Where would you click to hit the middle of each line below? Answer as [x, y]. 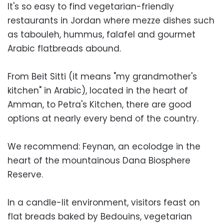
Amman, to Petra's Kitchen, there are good [99, 104]
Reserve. [25, 174]
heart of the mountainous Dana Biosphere [99, 160]
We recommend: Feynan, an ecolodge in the [104, 146]
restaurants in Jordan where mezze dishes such [111, 20]
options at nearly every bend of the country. [103, 118]
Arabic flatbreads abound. [64, 48]
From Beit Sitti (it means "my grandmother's [102, 76]
